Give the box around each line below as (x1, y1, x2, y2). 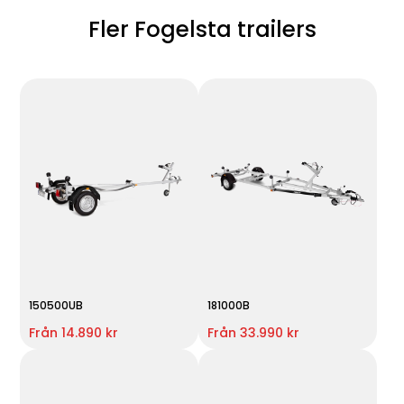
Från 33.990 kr (207, 323, 299, 342)
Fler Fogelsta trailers (87, 14, 317, 45)
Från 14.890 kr (29, 323, 119, 342)
